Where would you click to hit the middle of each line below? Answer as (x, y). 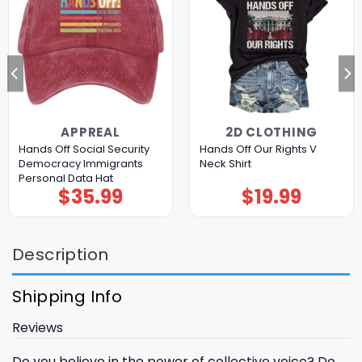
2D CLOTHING (271, 132)
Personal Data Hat (65, 178)
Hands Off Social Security (84, 149)
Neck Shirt (225, 163)
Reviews (38, 327)
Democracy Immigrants (80, 163)
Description (61, 254)
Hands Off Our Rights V (258, 149)
